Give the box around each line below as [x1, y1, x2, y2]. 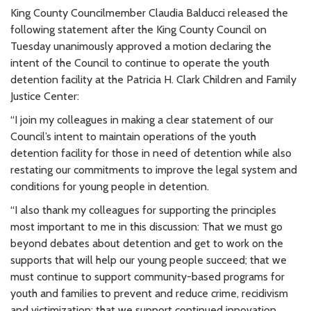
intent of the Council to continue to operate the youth [10, 56, 269, 69]
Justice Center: [10, 89, 79, 103]
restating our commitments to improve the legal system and [10, 162, 297, 176]
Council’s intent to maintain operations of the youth [10, 129, 256, 143]
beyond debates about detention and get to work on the [10, 236, 283, 250]
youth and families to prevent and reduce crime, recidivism [10, 286, 288, 300]
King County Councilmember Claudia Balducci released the [10, 6, 288, 19]
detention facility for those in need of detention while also [10, 146, 292, 160]
